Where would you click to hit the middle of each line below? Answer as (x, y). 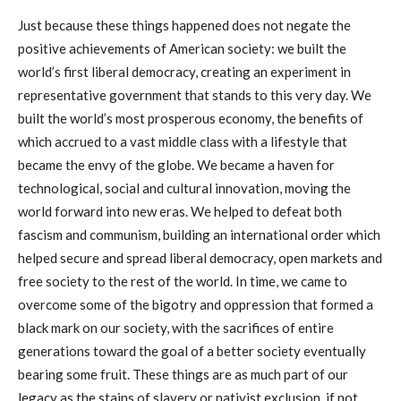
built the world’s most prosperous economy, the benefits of (191, 118)
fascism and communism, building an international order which (199, 234)
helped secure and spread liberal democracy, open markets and (200, 257)
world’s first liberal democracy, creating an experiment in (184, 71)
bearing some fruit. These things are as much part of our (183, 374)
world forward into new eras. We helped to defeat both (180, 211)
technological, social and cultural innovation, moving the (184, 188)
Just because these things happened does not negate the (184, 25)
